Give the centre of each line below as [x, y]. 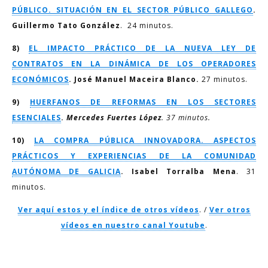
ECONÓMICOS [40, 79]
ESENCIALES [36, 118]
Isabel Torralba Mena [184, 171]
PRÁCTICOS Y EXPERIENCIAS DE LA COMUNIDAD [134, 156]
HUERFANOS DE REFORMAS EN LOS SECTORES [143, 102]
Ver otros [230, 210]
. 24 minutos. [147, 25]
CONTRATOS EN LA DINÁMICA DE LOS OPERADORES [134, 64]
